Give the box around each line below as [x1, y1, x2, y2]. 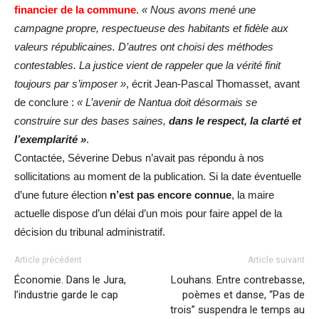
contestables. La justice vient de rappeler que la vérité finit [14, 59, 281, 72]
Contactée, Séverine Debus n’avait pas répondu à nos [14, 152, 264, 164]
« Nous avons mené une [142, 4, 256, 16]
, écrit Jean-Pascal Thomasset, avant [126, 78, 300, 90]
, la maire [231, 189, 274, 202]
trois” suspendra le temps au [170, 303, 305, 317]
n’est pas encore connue [110, 189, 231, 202]
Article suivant [248, 255, 305, 266]
